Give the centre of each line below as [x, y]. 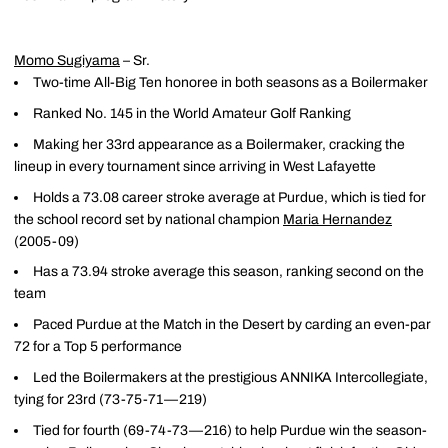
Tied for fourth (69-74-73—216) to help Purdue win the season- [230, 430]
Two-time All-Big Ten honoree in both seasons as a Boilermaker [230, 83]
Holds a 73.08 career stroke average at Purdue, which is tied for [229, 197]
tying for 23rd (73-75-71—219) [110, 399]
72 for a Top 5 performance [98, 346]
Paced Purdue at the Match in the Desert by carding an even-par [232, 324]
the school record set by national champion [148, 219]
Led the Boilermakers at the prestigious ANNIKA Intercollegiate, [230, 377]
